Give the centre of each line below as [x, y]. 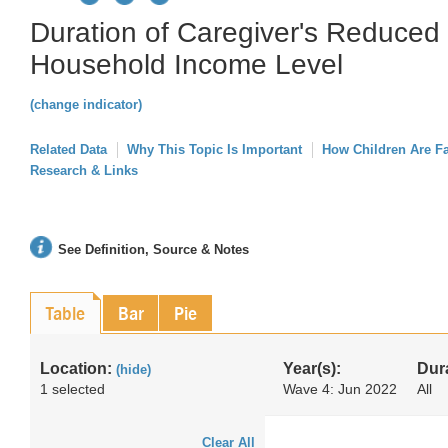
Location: [78, 368]
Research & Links [84, 170]
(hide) [133, 369]
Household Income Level [186, 64]
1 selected [72, 389]
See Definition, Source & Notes [153, 249]
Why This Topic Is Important [214, 149]
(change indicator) [86, 104]
